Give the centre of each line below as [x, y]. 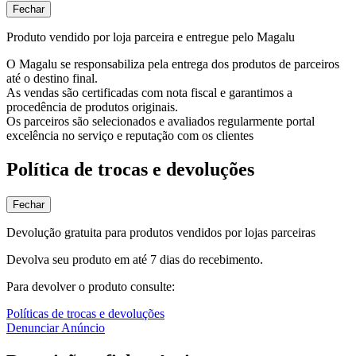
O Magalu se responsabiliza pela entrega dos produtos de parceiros [173, 64]
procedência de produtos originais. [92, 106]
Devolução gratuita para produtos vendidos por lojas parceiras [161, 232]
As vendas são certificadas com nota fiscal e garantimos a [149, 92]
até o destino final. [52, 78]
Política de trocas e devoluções [130, 169]
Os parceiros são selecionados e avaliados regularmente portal [161, 121]
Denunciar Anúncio [56, 327]
